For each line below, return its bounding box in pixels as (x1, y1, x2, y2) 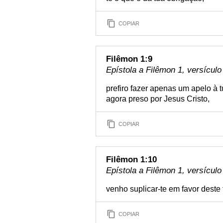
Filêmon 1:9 (106, 54, 152, 64)
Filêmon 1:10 (106, 155, 157, 164)
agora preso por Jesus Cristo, (106, 95, 210, 103)
